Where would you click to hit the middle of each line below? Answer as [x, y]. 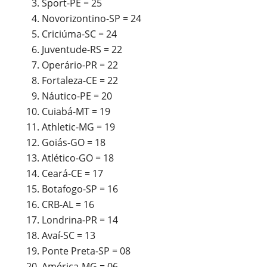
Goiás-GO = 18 [73, 142]
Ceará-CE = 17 [72, 173]
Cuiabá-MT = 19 [76, 111]
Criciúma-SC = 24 [79, 34]
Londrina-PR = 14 [80, 220]
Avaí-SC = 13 [68, 235]
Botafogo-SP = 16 [80, 189]
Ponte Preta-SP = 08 [86, 251]
